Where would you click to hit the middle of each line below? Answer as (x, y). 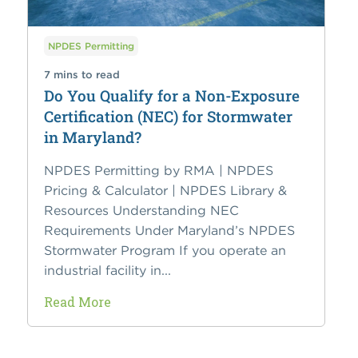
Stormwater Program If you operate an (165, 251)
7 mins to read (82, 75)
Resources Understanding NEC (141, 211)
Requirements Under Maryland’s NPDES (169, 231)
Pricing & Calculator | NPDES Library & (165, 191)
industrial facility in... (107, 270)
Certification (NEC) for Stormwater (168, 117)
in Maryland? (92, 137)
